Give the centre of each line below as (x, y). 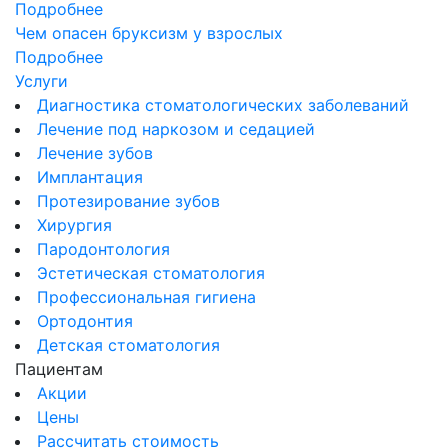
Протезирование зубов (128, 201)
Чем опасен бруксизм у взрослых (149, 33)
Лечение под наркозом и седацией (176, 129)
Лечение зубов (95, 153)
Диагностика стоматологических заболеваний (223, 105)
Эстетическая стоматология (151, 273)
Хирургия (74, 225)
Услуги (41, 81)
